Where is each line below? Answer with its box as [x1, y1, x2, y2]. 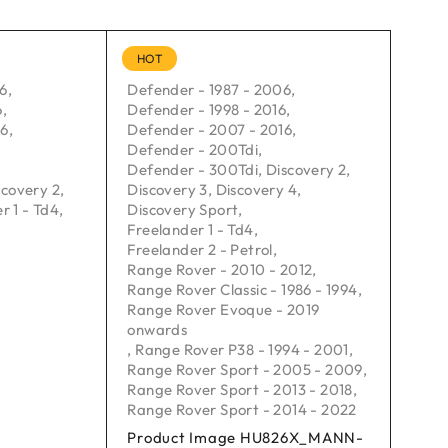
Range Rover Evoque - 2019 [127, 299, 320, 319]
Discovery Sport [127, 199, 239, 219]
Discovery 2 [265, 159, 347, 179]
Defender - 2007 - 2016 [127, 119, 293, 139]
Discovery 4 [215, 179, 297, 199]
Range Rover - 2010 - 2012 [127, 259, 313, 279]
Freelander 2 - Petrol [127, 239, 273, 259]
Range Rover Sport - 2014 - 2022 [127, 399, 357, 419]
